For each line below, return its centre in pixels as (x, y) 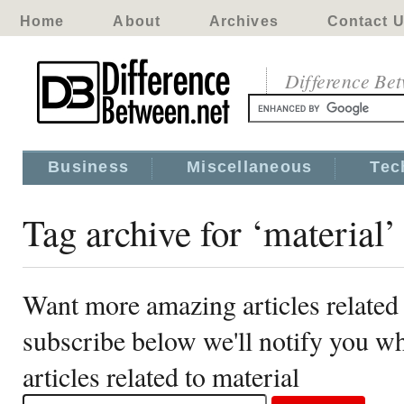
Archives (243, 21)
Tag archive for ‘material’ (210, 232)
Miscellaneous (250, 167)
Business (89, 167)
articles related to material (161, 376)
